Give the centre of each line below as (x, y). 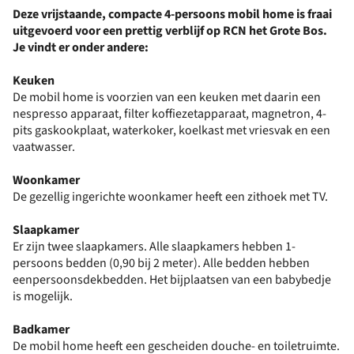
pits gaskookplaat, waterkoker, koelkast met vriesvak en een (171, 130)
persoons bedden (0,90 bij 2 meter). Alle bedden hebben (161, 263)
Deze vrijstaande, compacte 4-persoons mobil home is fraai (172, 14)
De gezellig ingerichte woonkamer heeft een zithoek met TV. (170, 197)
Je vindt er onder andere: (82, 47)
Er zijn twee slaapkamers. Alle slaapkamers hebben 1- (154, 247)
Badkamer (41, 330)
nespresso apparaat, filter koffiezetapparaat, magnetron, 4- (169, 114)
